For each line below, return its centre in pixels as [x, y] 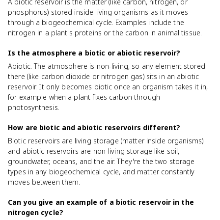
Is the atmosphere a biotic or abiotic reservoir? [94, 53]
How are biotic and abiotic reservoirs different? [94, 127]
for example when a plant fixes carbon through [84, 97]
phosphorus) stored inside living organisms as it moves [98, 12]
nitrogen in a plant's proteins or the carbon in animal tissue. [105, 33]
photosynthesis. [34, 107]
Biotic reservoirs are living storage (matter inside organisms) [106, 141]
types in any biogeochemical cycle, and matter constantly [101, 172]
